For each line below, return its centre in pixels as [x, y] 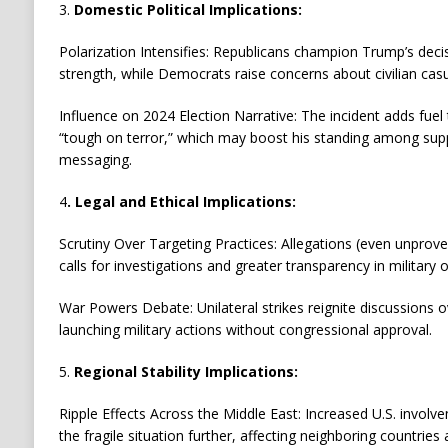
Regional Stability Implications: [185, 372]
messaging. [95, 160]
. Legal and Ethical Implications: [181, 202]
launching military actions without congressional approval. [245, 330]
